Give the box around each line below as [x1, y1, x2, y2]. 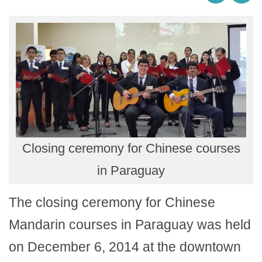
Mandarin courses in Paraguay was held [9, 217, 251, 232]
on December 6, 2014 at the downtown [9, 239, 241, 254]
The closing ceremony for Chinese [9, 195, 215, 210]
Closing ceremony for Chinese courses [22, 140, 240, 156]
